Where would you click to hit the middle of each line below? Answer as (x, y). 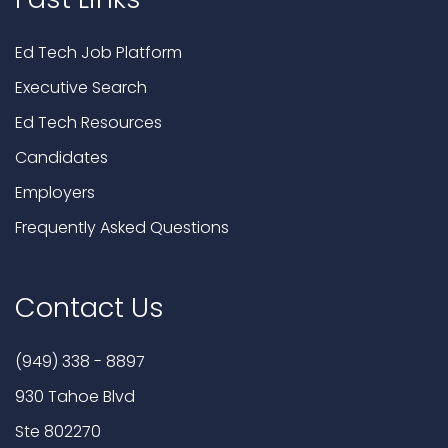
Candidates (61, 158)
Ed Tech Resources (88, 123)
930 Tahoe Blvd (75, 397)
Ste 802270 (58, 432)
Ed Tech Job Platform (98, 53)
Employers (55, 193)
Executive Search (81, 88)
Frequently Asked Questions (122, 228)
